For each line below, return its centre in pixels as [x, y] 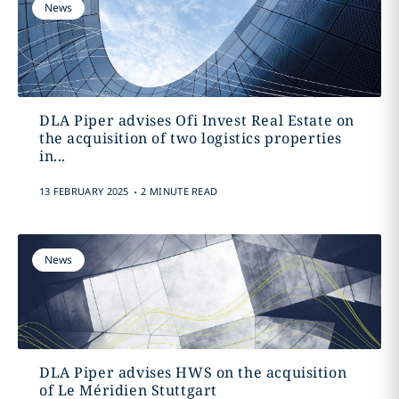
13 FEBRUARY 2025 [84, 191]
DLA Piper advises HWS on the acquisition [193, 372]
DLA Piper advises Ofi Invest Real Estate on [196, 120]
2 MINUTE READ [179, 191]
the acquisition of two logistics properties [190, 138]
